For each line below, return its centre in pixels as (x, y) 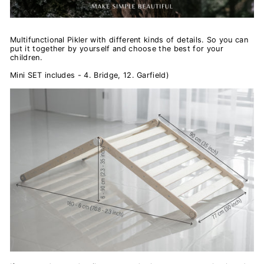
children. (26, 57)
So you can (226, 39)
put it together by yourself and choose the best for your (117, 48)
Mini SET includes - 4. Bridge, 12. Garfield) (90, 75)
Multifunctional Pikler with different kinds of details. (107, 39)
